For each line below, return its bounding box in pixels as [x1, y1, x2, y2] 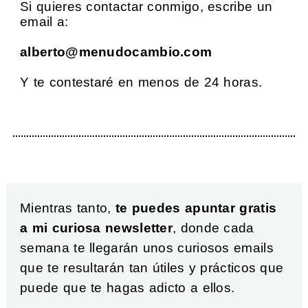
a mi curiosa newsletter [20, 220, 173, 235]
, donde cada [173, 220, 254, 235]
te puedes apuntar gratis [115, 200, 277, 215]
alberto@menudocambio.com [20, 44, 212, 59]
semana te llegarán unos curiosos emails [20, 240, 274, 255]
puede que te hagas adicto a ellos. [20, 280, 235, 295]
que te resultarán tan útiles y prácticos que [20, 260, 284, 275]
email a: [20, 14, 69, 29]
